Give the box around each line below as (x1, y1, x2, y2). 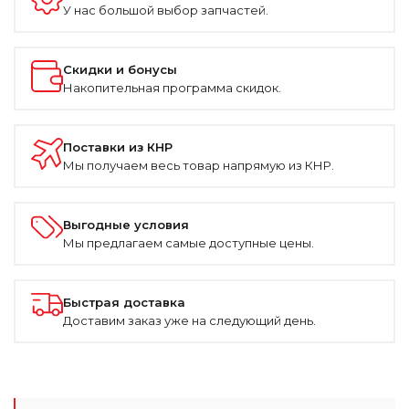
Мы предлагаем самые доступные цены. (63, 235, 314, 250)
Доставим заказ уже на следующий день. (63, 312, 316, 328)
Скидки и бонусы (63, 61, 177, 77)
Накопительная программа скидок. (63, 79, 281, 95)
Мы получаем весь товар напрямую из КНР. (63, 157, 334, 173)
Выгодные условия (63, 216, 189, 232)
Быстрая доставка (63, 294, 185, 309)
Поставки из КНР (63, 139, 173, 154)
